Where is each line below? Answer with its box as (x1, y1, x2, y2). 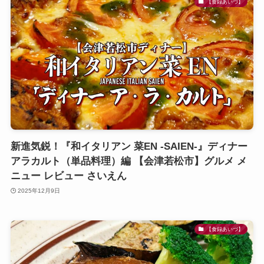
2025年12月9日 (18, 187, 61, 194)
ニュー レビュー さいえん (10, 170, 127, 182)
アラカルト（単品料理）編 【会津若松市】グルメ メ (10, 156, 247, 167)
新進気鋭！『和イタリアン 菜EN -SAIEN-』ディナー (10, 141, 247, 153)
